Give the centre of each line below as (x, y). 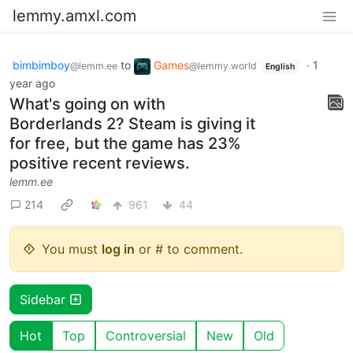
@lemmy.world (223, 66)
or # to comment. (189, 249)
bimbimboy (41, 65)
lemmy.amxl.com (74, 16)
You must (72, 249)
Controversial (146, 335)
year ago (32, 83)
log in (118, 249)
